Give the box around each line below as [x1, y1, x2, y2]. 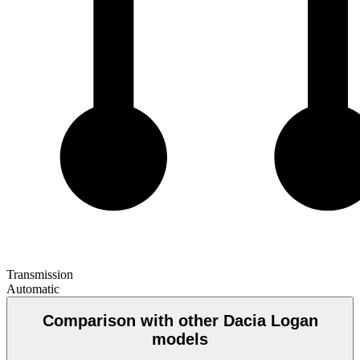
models [152, 330, 208, 349]
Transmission [6, 267, 73, 281]
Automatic [6, 281, 59, 296]
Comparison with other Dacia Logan [42, 312, 318, 330]
